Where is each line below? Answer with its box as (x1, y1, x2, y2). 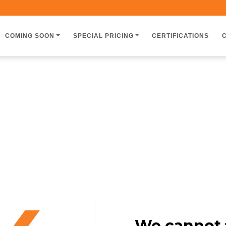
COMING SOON (5, 32, 55, 39)
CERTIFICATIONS (151, 32, 209, 39)
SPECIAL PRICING (73, 32, 134, 39)
